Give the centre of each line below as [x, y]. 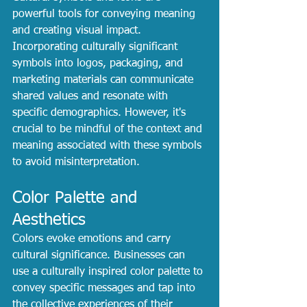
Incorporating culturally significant [97, 47]
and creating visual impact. [78, 30]
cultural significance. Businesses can [100, 255]
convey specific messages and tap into [106, 288]
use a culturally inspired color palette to [109, 272]
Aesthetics [49, 220]
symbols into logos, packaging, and [99, 63]
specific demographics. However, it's [101, 113]
